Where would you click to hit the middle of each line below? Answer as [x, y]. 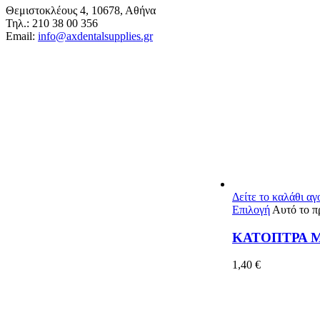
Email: [22, 36]
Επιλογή [251, 209]
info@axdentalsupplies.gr [95, 36]
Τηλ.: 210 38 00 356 [52, 23]
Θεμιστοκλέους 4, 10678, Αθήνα [81, 10]
